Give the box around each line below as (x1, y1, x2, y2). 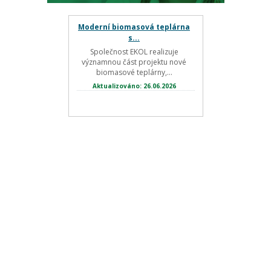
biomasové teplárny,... (96, 67, 172, 77)
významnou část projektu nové (82, 57, 186, 67)
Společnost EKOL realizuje (90, 47, 178, 57)
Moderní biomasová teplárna (78, 22, 190, 32)
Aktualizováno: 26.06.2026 (92, 82, 176, 90)
